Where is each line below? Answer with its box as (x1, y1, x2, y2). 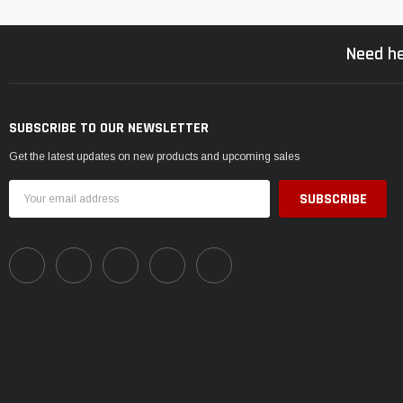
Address (9, 198, 55, 211)
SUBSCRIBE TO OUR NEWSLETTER (9, 119, 209, 139)
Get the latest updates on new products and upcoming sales (9, 150, 300, 164)
